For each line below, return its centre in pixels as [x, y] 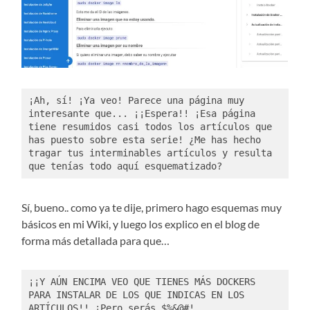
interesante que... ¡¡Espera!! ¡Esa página [142, 114]
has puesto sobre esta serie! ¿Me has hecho [144, 140]
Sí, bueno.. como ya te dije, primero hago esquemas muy [152, 207]
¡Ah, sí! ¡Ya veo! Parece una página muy [136, 101]
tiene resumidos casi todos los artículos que [150, 127]
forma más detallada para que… [96, 240]
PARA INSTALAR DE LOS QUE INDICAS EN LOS [136, 294]
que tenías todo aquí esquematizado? [125, 166]
